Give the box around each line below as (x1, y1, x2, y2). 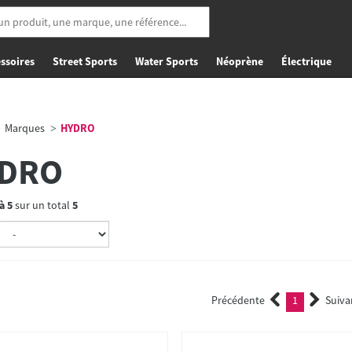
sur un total (12, 198, 72, 212)
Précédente (211, 293, 266, 307)
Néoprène (216, 54, 263, 68)
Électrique (281, 54, 332, 68)
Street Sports (53, 54, 117, 68)
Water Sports (135, 54, 198, 68)
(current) (299, 295, 341, 309)
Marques (4, 121, 45, 135)
